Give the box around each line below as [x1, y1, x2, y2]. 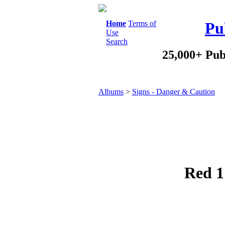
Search [106, 37, 128, 46]
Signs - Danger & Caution [132, 87, 215, 96]
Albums [98, 87, 124, 96]
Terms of [128, 19, 156, 28]
